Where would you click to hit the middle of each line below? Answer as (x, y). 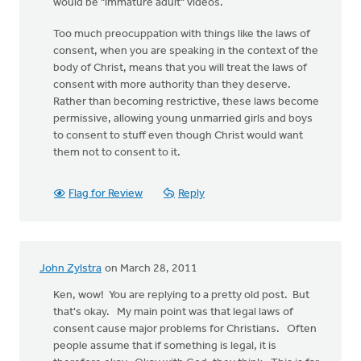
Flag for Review (106, 194)
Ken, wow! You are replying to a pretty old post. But (181, 295)
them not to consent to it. (118, 153)
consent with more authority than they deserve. (174, 85)
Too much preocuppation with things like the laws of (182, 34)
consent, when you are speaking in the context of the (186, 51)
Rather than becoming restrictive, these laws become (186, 102)
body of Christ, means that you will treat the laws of (180, 68)
